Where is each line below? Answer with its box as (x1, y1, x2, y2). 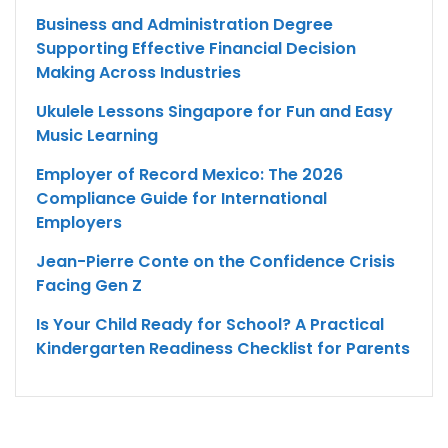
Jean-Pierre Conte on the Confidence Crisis (36, 250, 395, 274)
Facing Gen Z (36, 274, 142, 298)
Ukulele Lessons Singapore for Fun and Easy (36, 100, 393, 124)
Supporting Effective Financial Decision (36, 37, 356, 61)
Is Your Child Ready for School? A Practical (36, 313, 384, 337)
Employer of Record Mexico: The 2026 (36, 163, 343, 187)
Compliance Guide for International (36, 187, 327, 211)
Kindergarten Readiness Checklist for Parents (36, 337, 410, 361)
